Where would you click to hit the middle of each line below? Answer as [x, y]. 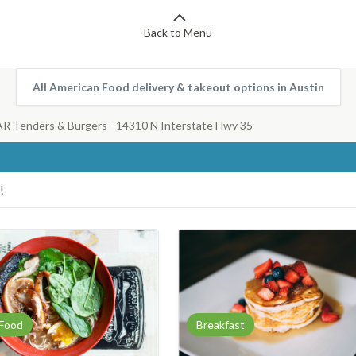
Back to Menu [178, 32]
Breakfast [221, 325]
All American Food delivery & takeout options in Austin [178, 87]
